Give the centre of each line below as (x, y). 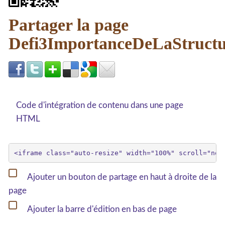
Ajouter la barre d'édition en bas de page (101, 209)
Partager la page (69, 25)
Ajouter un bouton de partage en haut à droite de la (121, 177)
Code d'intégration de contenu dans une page (100, 105)
